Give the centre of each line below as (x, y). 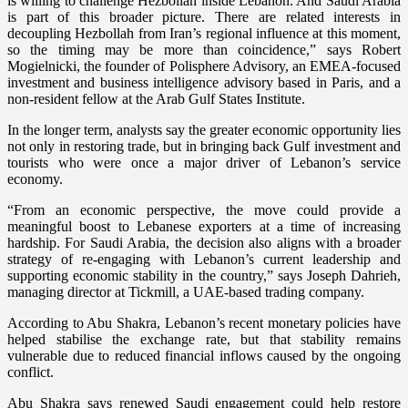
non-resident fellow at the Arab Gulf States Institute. (156, 99)
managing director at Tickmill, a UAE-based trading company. (186, 292)
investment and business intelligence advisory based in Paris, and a (204, 83)
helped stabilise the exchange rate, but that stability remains (204, 340)
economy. (35, 179)
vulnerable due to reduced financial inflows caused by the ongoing (204, 356)
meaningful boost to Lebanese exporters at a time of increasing (204, 227)
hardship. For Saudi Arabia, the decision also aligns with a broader (204, 243)
